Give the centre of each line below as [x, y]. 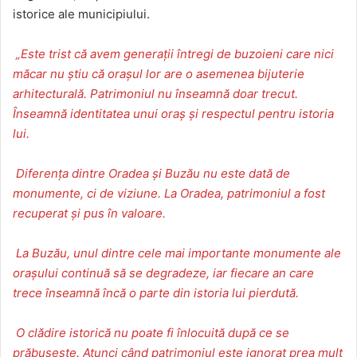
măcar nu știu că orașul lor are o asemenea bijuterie [159, 73]
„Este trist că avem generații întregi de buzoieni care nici [175, 53]
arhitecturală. [50, 93]
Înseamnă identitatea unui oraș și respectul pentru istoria [173, 113]
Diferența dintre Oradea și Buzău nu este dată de [153, 173]
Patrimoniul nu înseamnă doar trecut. [194, 93]
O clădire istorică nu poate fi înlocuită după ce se [152, 332]
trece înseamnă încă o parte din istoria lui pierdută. [156, 292]
